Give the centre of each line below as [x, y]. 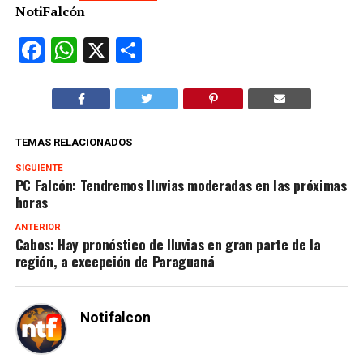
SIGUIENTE [39, 168]
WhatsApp [135, 50]
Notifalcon [115, 317]
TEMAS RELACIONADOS [73, 142]
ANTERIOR [38, 227]
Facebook [98, 50]
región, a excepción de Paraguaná [115, 261]
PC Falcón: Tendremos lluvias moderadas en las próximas [181, 184]
